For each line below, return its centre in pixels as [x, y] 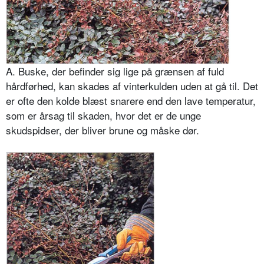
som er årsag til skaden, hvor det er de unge [103, 115]
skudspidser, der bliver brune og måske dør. [103, 130]
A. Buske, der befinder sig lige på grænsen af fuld [115, 71]
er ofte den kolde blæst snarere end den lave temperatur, [131, 101]
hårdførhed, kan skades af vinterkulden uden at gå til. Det [132, 86]
